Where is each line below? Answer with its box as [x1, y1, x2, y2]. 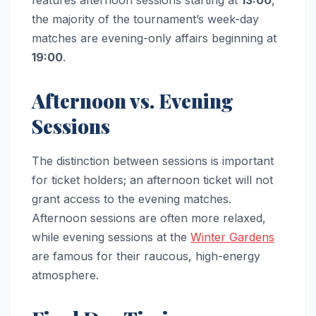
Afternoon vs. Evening [32, 87, 233, 114]
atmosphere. [32, 268, 99, 283]
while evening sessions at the [32, 230, 190, 245]
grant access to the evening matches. [32, 192, 231, 207]
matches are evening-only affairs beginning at [32, 31, 276, 46]
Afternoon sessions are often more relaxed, [32, 211, 266, 226]
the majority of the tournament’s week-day [32, 12, 259, 27]
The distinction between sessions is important [32, 154, 274, 169]
